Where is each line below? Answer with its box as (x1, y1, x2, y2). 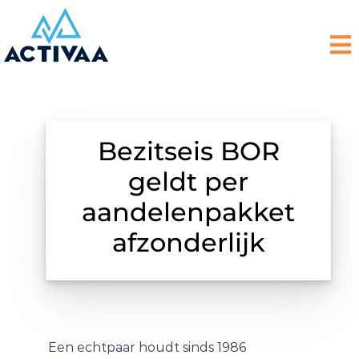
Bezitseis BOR (97, 135, 280, 167)
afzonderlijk (111, 227, 265, 258)
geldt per (128, 166, 248, 197)
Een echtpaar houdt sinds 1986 (48, 340, 246, 355)
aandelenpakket (82, 196, 295, 228)
